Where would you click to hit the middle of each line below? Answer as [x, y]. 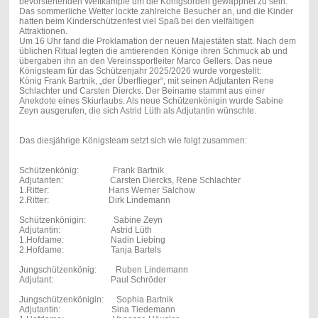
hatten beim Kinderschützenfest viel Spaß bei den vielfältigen [136, 22]
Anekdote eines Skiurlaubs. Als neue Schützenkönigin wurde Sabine [151, 101]
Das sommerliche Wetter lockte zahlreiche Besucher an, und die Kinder [156, 12]
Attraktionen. [43, 32]
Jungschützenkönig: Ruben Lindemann [103, 270]
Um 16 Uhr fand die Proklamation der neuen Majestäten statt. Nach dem [157, 42]
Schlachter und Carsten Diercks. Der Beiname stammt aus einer [142, 91]
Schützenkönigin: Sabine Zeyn [91, 220]
